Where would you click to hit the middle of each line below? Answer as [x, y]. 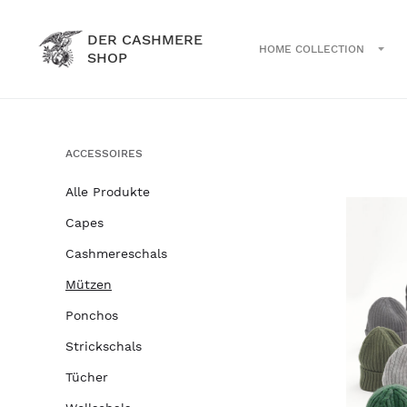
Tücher [87, 377]
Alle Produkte [108, 192]
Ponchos [92, 315]
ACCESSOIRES [104, 154]
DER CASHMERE [145, 40]
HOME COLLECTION [312, 49]
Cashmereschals [116, 253]
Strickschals [104, 346]
